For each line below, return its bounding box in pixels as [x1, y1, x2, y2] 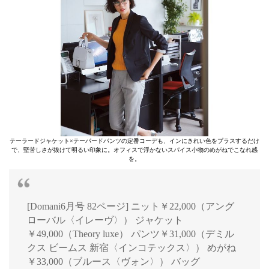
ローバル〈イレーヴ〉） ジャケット [27, 215, 183, 226]
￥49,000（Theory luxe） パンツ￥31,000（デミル [27, 229, 234, 240]
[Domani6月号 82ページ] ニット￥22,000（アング [27, 201, 234, 212]
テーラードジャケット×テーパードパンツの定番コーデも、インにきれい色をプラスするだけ [10, 138, 259, 145]
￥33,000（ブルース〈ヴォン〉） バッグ [27, 256, 200, 267]
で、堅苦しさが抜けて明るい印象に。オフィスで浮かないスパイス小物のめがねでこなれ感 [11, 147, 258, 154]
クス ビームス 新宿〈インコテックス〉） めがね [27, 243, 236, 253]
